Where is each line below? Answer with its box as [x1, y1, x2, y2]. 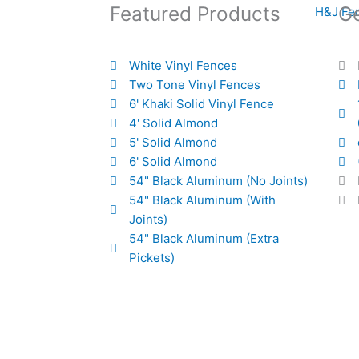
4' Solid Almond [128, 115, 218, 131]
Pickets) [128, 250, 175, 266]
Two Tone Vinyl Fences [128, 77, 260, 93]
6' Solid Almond [128, 154, 217, 170]
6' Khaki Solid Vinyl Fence [128, 96, 274, 112]
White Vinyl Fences [128, 58, 237, 74]
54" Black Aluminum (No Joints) [128, 173, 308, 189]
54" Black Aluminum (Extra [128, 231, 279, 247]
